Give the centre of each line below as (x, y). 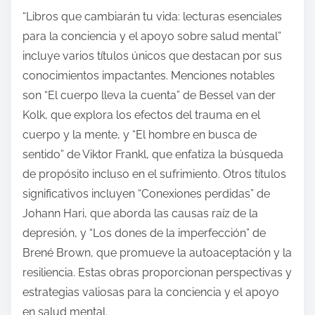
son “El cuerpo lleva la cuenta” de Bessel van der (149, 96)
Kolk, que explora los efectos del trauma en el (141, 115)
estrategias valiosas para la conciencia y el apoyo (151, 292)
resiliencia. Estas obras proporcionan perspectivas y (157, 273)
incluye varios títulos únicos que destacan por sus (152, 56)
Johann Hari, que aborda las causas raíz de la (140, 214)
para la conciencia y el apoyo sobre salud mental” (152, 37)
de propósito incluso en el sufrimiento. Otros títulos (154, 174)
